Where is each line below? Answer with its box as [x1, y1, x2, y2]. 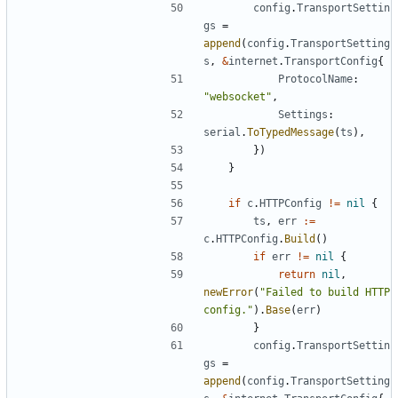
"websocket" [203, 90, 272, 103]
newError [203, 285, 253, 298]
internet [228, 54, 278, 68]
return [278, 267, 315, 281]
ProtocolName [278, 72, 353, 85]
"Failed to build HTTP [259, 285, 390, 298]
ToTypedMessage [247, 125, 334, 139]
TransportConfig [284, 54, 378, 68]
